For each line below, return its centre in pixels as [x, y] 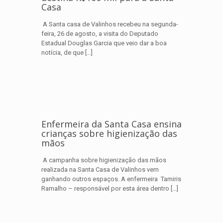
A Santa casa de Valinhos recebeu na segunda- [110, 24]
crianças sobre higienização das [109, 133]
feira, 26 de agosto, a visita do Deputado [100, 34]
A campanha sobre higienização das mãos [104, 160]
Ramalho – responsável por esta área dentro [105, 188]
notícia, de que [62, 53]
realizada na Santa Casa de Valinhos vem [100, 169]
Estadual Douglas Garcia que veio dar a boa [104, 43]
